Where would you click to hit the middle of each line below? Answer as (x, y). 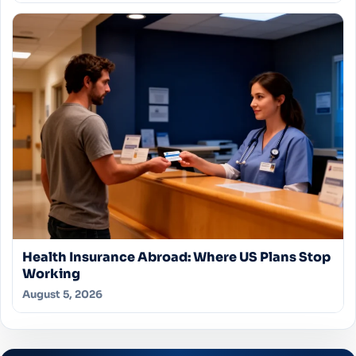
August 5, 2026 (62, 294)
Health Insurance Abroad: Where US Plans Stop (176, 257)
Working (51, 273)
